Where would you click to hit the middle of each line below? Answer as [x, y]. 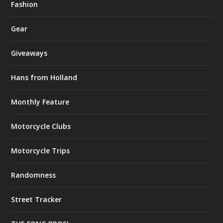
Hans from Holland [44, 78]
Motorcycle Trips [41, 151]
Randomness [34, 175]
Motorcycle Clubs [41, 126]
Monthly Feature [40, 102]
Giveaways [29, 53]
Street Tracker [37, 200]
